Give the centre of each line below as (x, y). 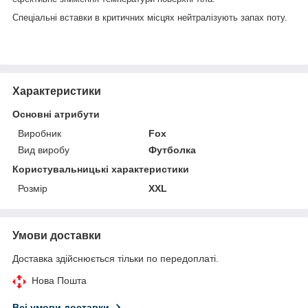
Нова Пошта (59, 280)
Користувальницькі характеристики (101, 169)
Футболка (173, 150)
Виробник (40, 133)
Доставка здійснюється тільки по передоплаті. (115, 258)
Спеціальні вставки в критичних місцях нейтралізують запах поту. (150, 17)
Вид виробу (44, 150)
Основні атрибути (56, 114)
